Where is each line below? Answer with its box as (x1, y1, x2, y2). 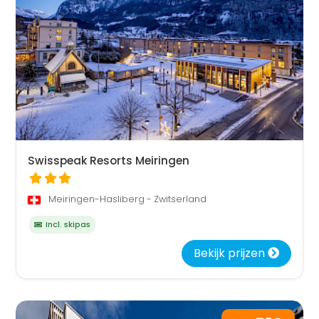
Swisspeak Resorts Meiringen (28, 153, 190, 169)
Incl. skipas (43, 219, 91, 231)
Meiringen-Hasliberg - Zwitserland (46, 193, 207, 206)
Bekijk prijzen (193, 245, 268, 262)
